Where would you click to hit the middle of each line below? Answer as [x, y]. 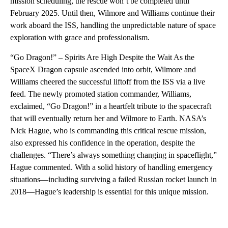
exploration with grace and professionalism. [80, 37]
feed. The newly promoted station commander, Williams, [101, 94]
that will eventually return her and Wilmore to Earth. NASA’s [108, 118]
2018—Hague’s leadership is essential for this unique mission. [109, 191]
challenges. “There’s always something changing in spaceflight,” [113, 155]
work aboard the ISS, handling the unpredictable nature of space [113, 25]
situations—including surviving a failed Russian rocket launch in [113, 179]
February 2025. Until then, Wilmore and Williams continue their [112, 13]
